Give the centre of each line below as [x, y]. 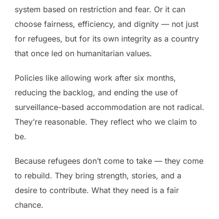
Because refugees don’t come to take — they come [109, 161]
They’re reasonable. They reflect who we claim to [106, 122]
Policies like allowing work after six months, [95, 78]
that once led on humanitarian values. [83, 54]
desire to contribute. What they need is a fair [97, 190]
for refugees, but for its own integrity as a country [107, 39]
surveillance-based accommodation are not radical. [109, 107]
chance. [29, 205]
